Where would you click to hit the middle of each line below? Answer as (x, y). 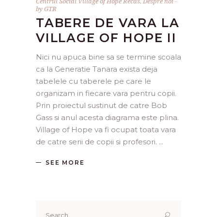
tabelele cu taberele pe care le (93, 81)
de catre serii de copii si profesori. (97, 141)
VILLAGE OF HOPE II (106, 38)
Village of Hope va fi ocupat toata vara (106, 129)
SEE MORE (65, 163)
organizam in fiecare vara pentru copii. (106, 93)
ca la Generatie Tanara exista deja (97, 69)
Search (48, 206)
